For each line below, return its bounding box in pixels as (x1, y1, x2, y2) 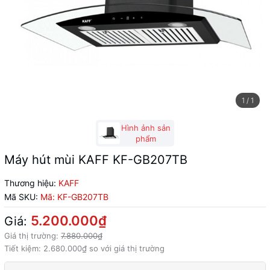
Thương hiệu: (4, 178, 56, 188)
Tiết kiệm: (4, 243, 43, 253)
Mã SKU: (4, 192, 38, 202)
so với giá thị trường (87, 243, 165, 253)
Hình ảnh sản (121, 123, 171, 133)
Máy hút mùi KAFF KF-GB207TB (4, 152, 187, 167)
